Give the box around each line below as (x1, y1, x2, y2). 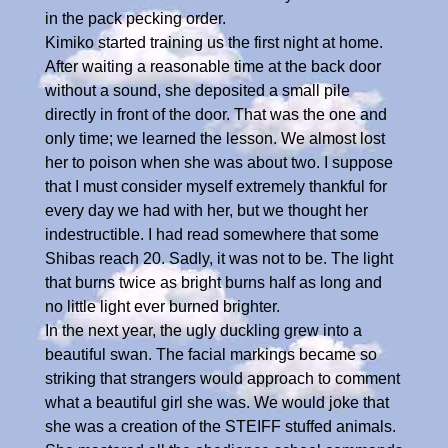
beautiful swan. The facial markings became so (45, 345, 377, 363)
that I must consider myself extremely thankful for (45, 177, 387, 195)
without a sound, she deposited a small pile (45, 81, 350, 99)
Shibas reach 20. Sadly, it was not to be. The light (45, 249, 393, 267)
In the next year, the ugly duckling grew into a (45, 321, 362, 339)
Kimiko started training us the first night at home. (45, 33, 383, 51)
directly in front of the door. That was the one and (45, 105, 387, 123)
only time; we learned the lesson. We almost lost (45, 129, 385, 147)
